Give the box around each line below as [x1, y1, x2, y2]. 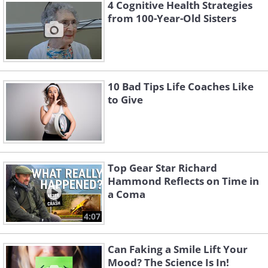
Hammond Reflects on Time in [108, 174, 259, 188]
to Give [108, 93, 143, 106]
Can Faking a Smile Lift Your [108, 242, 248, 256]
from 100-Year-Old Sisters [108, 11, 236, 25]
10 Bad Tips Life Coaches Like [108, 80, 254, 93]
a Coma [108, 187, 145, 201]
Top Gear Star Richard [108, 161, 217, 175]
